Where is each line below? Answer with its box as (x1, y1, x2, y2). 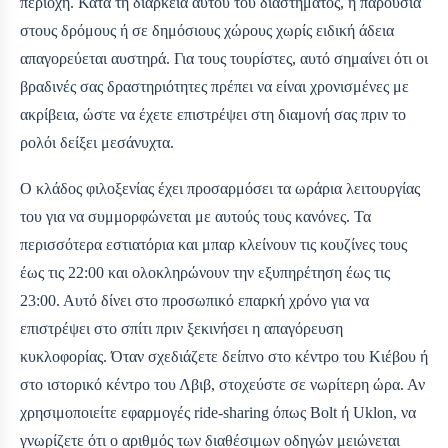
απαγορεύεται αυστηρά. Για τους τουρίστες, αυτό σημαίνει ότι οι (20, 50, 428, 68)
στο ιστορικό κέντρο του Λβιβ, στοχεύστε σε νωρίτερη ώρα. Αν (20, 376, 425, 394)
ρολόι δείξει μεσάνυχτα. (20, 134, 174, 152)
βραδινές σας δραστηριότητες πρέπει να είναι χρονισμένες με (20, 78, 409, 96)
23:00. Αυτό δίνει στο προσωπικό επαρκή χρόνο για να (20, 292, 369, 310)
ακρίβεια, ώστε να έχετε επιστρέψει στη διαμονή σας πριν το (20, 106, 406, 124)
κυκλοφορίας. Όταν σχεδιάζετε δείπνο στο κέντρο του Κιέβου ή (20, 348, 428, 366)
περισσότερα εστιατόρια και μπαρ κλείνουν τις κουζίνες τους (20, 236, 407, 254)
